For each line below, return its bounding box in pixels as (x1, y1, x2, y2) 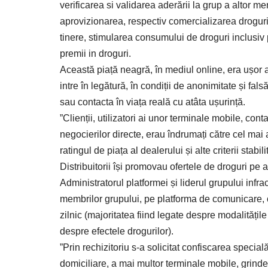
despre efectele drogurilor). (60, 226, 173, 237)
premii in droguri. (60, 48, 131, 59)
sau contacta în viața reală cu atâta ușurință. (60, 97, 245, 108)
